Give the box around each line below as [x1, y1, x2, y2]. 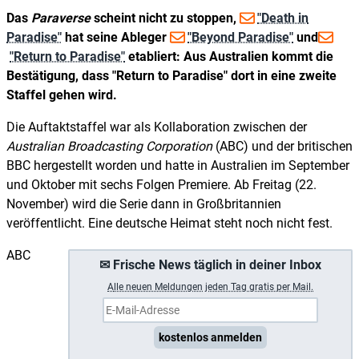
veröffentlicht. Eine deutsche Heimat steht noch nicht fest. [6, 215, 333, 231]
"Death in [257, 10, 309, 26]
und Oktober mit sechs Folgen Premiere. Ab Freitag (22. [6, 176, 317, 192]
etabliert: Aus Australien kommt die [125, 48, 333, 64]
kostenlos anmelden [159, 330, 262, 344]
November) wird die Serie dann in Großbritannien [6, 196, 281, 212]
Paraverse [31, 10, 91, 26]
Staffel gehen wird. [6, 87, 117, 103]
